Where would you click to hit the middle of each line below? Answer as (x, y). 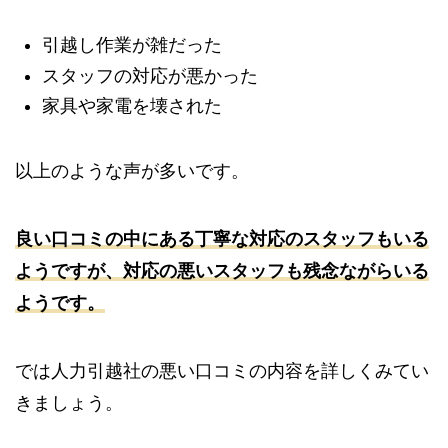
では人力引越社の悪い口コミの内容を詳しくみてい (222, 370)
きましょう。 (69, 402)
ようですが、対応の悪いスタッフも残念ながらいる (222, 270)
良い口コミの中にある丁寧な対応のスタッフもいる (222, 238)
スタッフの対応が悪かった (149, 75)
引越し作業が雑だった (131, 45)
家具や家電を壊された (131, 106)
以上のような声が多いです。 (132, 171)
